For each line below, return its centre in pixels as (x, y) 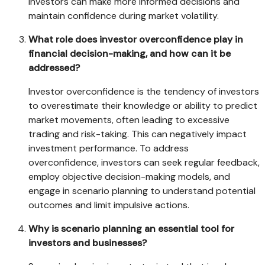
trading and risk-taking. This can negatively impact (138, 134)
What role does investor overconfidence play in (136, 40)
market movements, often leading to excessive (129, 120)
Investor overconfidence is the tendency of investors (144, 92)
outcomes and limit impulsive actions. (109, 205)
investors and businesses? (88, 243)
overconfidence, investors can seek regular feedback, (144, 163)
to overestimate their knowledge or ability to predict (143, 106)
